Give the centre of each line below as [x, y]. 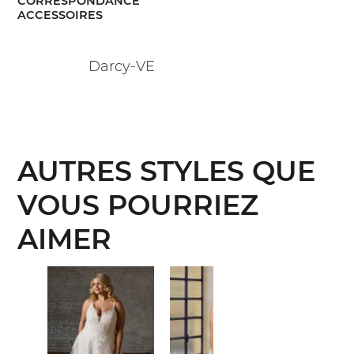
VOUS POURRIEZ [138, 205]
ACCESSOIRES [60, 15]
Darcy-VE [122, 66]
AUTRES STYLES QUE [167, 171]
